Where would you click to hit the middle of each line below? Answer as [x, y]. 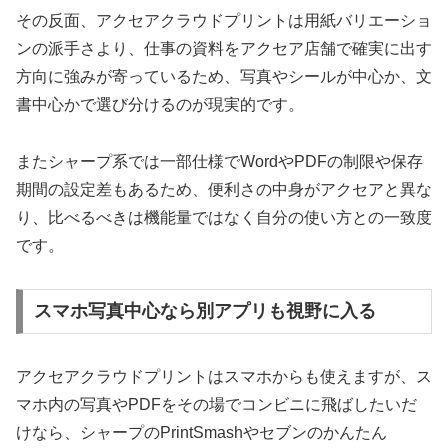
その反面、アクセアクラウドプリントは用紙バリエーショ [224, 20]
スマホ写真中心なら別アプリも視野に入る [204, 311]
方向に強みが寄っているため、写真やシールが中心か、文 [224, 76]
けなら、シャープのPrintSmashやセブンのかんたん [201, 433]
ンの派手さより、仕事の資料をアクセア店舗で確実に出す [224, 48]
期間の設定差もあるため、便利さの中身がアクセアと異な [224, 189]
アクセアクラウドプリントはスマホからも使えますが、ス [224, 377]
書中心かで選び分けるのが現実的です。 [160, 104]
